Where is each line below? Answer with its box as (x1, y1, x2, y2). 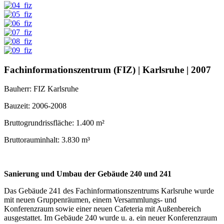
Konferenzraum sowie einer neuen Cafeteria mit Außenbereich (4, 204, 201, 213)
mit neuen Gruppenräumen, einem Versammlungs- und (4, 195, 176, 204)
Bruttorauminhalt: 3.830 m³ (4, 135, 90, 144)
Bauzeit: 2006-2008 (4, 101, 66, 110)
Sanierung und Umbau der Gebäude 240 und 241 (4, 169, 171, 178)
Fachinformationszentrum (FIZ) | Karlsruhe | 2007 (4, 64, 211, 75)
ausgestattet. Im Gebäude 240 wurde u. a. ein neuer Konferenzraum (4, 213, 217, 222)
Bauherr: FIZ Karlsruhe (4, 84, 78, 93)
